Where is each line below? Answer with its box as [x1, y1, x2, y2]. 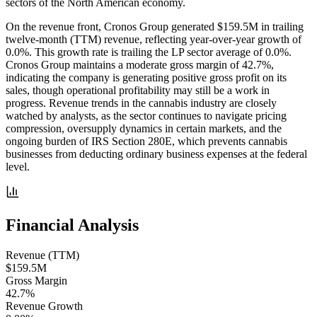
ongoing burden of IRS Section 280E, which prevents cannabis [6, 135, 287, 148]
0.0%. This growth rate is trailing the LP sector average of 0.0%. [6, 46, 292, 59]
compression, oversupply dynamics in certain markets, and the [6, 122, 282, 135]
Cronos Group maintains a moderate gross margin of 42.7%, [6, 59, 274, 71]
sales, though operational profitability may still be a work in [6, 84, 270, 97]
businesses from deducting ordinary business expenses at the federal [6, 148, 307, 161]
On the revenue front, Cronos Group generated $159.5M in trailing [6, 21, 304, 33]
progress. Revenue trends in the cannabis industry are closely [6, 97, 277, 110]
